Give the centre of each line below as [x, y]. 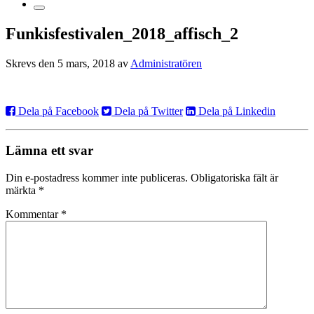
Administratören [166, 63]
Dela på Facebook [57, 111]
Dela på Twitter [147, 111]
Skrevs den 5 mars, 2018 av [68, 63]
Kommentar [33, 214]
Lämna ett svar [49, 151]
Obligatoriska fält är [234, 178]
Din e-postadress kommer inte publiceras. [97, 178]
